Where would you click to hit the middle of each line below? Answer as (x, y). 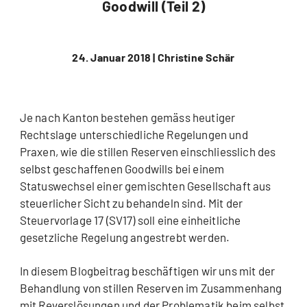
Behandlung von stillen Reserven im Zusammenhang (151, 288)
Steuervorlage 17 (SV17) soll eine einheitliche (130, 220)
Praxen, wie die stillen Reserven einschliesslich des (148, 152)
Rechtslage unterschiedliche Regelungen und (134, 135)
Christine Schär (195, 58)
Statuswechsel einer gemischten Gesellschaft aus (145, 186)
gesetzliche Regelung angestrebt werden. (125, 237)
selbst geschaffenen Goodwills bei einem (122, 169)
